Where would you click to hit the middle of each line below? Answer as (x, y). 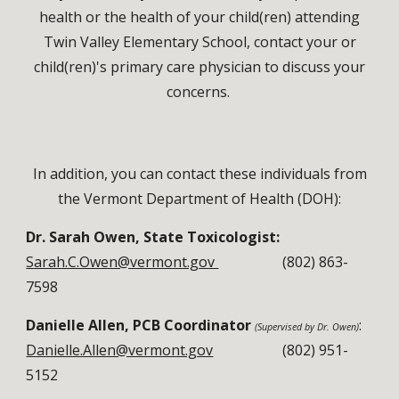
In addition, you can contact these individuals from (199, 174)
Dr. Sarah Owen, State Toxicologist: (153, 237)
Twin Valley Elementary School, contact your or (199, 42)
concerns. (199, 92)
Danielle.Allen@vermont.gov (120, 350)
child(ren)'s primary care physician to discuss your (199, 67)
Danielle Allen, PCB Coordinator (139, 325)
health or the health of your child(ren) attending (199, 17)
